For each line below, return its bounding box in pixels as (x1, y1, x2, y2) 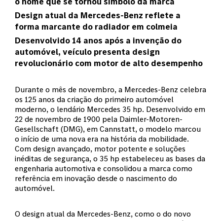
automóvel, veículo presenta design (15, 46, 160, 57)
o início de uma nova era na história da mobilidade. (15, 134, 189, 144)
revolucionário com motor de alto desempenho (15, 57, 203, 69)
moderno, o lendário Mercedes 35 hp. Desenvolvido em (15, 104, 205, 114)
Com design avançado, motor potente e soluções (15, 144, 185, 153)
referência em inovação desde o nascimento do (15, 173, 177, 183)
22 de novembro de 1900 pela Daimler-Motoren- (15, 114, 183, 124)
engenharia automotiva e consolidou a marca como (15, 163, 192, 173)
